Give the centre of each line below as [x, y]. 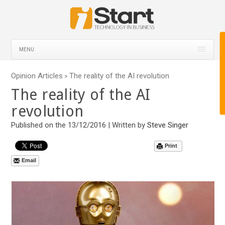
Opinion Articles [37, 76]
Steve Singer [168, 125]
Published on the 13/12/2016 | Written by [79, 125]
